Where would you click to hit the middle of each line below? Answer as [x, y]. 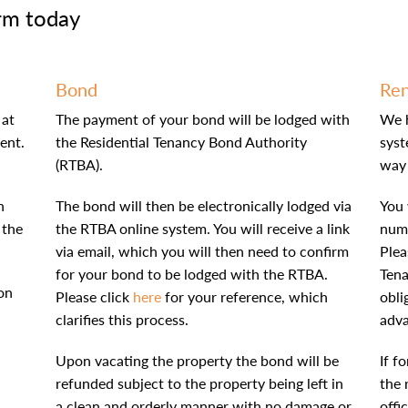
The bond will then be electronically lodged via [203, 205]
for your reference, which [244, 296]
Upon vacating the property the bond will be [197, 360]
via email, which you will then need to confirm [202, 251]
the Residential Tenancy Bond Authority [181, 142]
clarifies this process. [122, 319]
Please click [94, 296]
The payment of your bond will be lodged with [202, 119]
